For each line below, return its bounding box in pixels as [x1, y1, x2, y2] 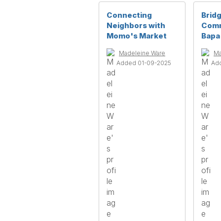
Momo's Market [107, 31, 167, 40]
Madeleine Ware [119, 49, 165, 57]
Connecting [107, 10, 152, 20]
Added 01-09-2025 [116, 59, 171, 67]
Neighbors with [107, 20, 165, 30]
